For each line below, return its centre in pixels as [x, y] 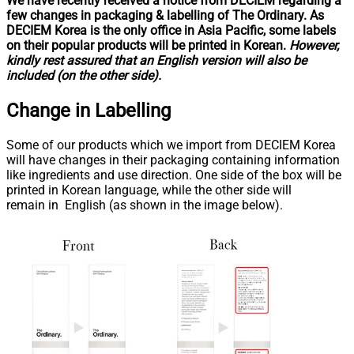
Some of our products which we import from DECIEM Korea [171, 145]
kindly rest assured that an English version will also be [156, 60]
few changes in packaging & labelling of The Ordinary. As [165, 15]
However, [314, 45]
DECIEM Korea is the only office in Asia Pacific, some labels [171, 30]
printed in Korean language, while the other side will [149, 190]
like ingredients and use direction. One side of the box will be [174, 175]
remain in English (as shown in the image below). [145, 205]
